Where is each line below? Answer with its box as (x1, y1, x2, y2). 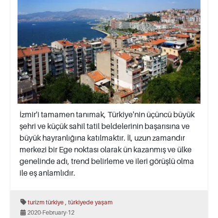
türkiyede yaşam (68, 199, 112, 206)
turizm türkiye (28, 199, 64, 206)
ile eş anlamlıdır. (19, 168, 75, 178)
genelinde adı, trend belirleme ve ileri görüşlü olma (19, 156, 194, 166)
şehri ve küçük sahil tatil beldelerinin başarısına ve (19, 121, 190, 131)
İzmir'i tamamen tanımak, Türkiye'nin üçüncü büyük (19, 109, 195, 120)
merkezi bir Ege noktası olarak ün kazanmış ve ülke (19, 145, 192, 155)
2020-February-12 (26, 209, 74, 217)
